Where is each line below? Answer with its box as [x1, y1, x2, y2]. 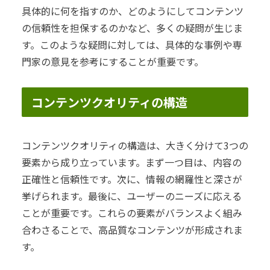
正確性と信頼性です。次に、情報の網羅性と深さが [22, 171, 242, 186]
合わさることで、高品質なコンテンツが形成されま [22, 222, 243, 237]
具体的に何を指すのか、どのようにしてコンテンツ [22, 4, 243, 19]
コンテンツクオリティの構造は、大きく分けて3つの [22, 137, 248, 152]
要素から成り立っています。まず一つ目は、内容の [22, 154, 242, 169]
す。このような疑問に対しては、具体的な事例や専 [22, 37, 242, 52]
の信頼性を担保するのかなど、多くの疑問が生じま [22, 20, 243, 36]
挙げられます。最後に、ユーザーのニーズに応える [22, 188, 242, 203]
